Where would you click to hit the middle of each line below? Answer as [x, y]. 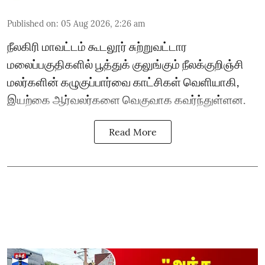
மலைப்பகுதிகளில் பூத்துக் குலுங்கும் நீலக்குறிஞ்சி [125, 64]
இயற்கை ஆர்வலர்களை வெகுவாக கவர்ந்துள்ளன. [126, 99]
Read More [132, 132]
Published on [32, 23]
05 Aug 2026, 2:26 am [103, 23]
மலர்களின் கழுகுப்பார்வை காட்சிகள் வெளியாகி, [123, 81]
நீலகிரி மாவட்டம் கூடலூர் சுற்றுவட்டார [97, 46]
